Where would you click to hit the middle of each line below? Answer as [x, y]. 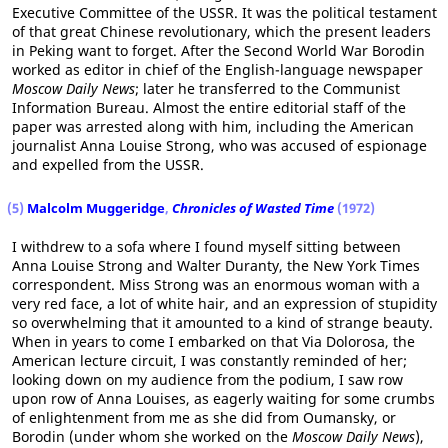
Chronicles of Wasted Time [253, 208]
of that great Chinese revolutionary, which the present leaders [221, 31]
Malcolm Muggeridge [96, 208]
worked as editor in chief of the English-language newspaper [217, 69]
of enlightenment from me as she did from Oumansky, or [204, 417]
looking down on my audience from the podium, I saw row [207, 379]
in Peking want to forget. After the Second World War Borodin [218, 50]
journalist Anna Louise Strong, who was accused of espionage [219, 145]
